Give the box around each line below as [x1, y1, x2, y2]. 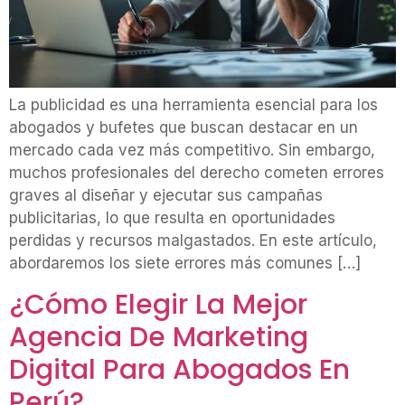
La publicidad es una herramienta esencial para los [9, 96, 378, 115]
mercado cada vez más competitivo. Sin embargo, [9, 141, 375, 160]
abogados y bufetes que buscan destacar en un [9, 118, 358, 137]
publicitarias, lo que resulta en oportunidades [9, 209, 335, 228]
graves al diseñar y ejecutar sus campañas [9, 186, 323, 205]
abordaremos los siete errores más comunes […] [9, 254, 361, 273]
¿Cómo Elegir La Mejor [9, 285, 307, 324]
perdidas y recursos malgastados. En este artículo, [9, 231, 377, 250]
